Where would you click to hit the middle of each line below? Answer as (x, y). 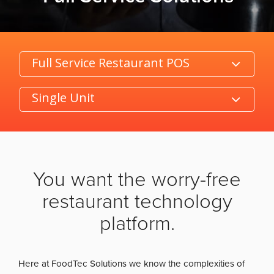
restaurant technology (137, 201)
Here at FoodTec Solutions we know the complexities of (132, 263)
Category (39, 58)
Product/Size (46, 93)
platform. (137, 223)
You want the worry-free (137, 179)
